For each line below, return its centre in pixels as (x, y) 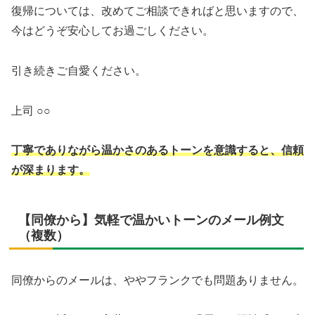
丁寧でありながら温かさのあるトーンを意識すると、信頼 (157, 150)
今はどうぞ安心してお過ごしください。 (112, 31)
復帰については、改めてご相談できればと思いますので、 (157, 11)
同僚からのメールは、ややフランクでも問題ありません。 (157, 280)
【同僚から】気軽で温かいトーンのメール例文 (151, 220)
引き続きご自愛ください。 (79, 70)
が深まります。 (51, 170)
